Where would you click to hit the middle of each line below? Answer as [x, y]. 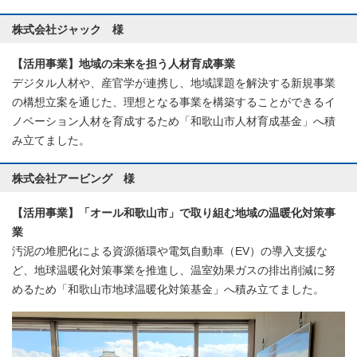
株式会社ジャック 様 [68, 30]
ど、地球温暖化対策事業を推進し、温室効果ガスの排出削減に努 [174, 271]
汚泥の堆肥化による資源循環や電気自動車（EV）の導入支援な [170, 252]
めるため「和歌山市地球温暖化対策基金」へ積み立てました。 [168, 290]
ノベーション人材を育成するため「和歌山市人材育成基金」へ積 [174, 122]
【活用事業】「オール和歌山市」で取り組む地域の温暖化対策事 [174, 214]
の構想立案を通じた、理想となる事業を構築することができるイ [174, 103]
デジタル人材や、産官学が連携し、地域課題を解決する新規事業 [174, 84]
